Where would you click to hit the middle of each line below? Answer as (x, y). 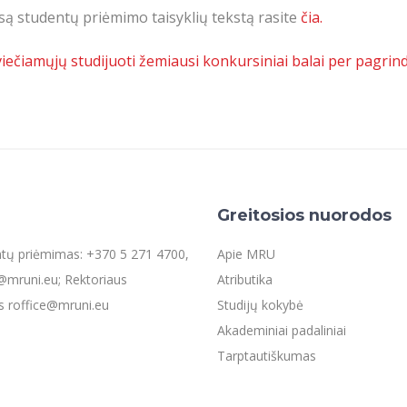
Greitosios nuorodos (304, 215)
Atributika (245, 279)
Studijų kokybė (260, 305)
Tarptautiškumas (267, 356)
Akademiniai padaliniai (282, 330)
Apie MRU (246, 254)
